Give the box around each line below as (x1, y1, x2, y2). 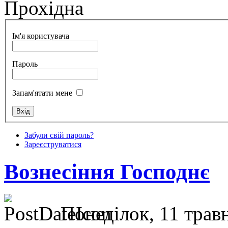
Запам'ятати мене (12, 88, 72, 97)
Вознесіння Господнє (4, 159, 210, 184)
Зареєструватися (24, 139, 81, 149)
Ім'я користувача (12, 31, 69, 40)
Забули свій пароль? (24, 130, 94, 139)
